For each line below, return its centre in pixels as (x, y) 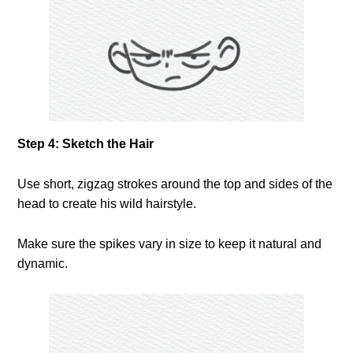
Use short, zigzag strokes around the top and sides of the (175, 184)
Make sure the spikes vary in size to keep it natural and (170, 244)
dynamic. (43, 264)
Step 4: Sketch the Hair (86, 144)
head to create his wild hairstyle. (107, 204)
